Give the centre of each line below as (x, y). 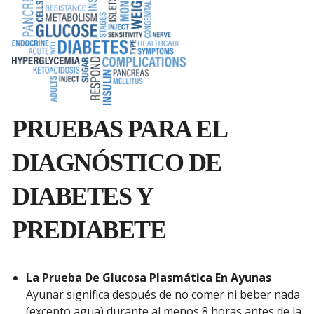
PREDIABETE (89, 230)
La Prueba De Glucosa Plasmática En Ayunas (149, 277)
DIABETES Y (82, 196)
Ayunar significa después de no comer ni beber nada (163, 294)
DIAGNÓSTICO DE (117, 162)
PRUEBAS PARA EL (119, 129)
